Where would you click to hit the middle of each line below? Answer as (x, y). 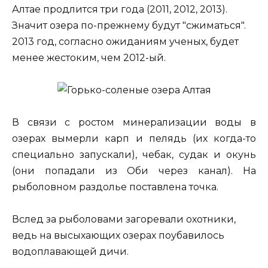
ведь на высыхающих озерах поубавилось (118, 236)
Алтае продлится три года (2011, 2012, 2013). (120, 9)
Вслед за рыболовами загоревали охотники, (124, 220)
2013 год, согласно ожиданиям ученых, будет (125, 41)
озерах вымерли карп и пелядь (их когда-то (134, 139)
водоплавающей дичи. (70, 252)
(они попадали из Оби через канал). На (134, 171)
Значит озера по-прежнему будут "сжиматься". (129, 25)
